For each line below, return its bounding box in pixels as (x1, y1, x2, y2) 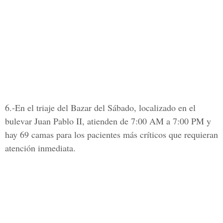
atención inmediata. (5, 142, 76, 154)
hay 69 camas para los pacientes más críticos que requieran (5, 128, 218, 140)
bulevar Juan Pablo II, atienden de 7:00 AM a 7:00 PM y (5, 115, 211, 127)
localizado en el (139, 102, 196, 113)
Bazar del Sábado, (71, 102, 139, 113)
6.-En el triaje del (5, 102, 71, 113)
